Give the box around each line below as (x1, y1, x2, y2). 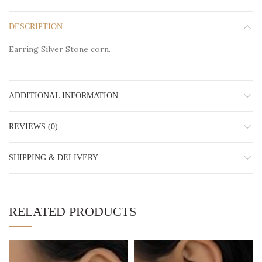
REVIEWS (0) (9, 122, 58, 131)
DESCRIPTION (9, 22, 63, 31)
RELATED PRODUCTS (9, 204, 136, 219)
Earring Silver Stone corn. (9, 43, 111, 54)
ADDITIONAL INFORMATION (9, 91, 118, 100)
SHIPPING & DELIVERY (9, 153, 98, 162)
